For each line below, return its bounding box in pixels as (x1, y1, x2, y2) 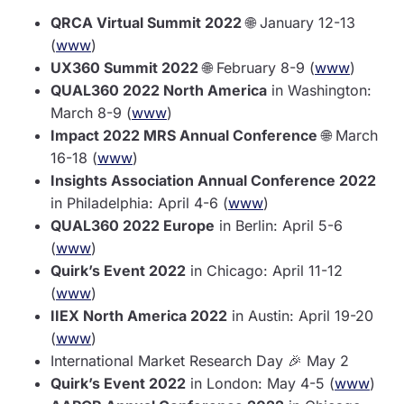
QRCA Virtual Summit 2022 (50, 13, 242, 32)
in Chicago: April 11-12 (186, 261, 343, 280)
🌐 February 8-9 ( (198, 58, 315, 77)
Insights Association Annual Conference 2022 (50, 170, 376, 189)
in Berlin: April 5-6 (215, 216, 343, 234)
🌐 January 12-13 (242, 13, 355, 32)
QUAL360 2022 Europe (50, 216, 215, 234)
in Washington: (267, 80, 372, 99)
